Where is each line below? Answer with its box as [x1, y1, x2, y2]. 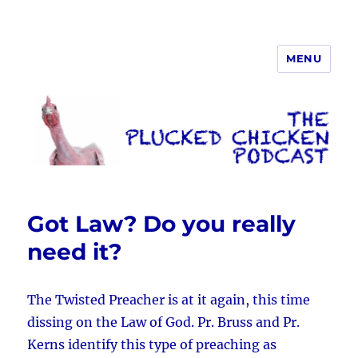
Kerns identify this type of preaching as [27, 336, 277, 353]
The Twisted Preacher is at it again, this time [27, 292, 311, 308]
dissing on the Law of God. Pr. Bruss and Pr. [27, 314, 300, 331]
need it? [27, 238, 122, 266]
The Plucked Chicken [27, 58, 233, 82]
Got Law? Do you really [27, 210, 296, 238]
